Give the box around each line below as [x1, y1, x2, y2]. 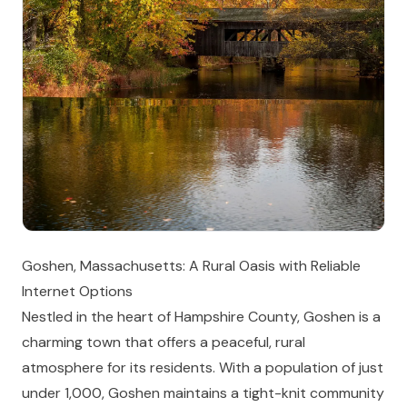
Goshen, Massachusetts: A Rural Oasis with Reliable [22, 256, 361, 275]
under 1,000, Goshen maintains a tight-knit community [22, 383, 384, 402]
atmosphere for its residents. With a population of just [22, 358, 383, 377]
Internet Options [22, 282, 133, 301]
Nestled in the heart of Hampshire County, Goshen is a [22, 307, 381, 326]
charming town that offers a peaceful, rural [22, 333, 305, 352]
